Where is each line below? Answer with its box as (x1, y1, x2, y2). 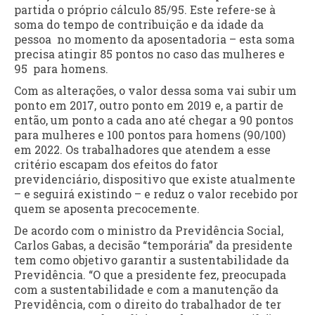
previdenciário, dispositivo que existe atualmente (14, 172, 295, 187)
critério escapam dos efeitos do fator (14, 157, 218, 172)
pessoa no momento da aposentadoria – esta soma (14, 32, 295, 47)
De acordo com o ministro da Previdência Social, (14, 223, 283, 238)
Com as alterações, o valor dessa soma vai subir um (14, 83, 297, 98)
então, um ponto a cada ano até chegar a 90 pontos (14, 112, 293, 128)
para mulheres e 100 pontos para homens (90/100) (14, 127, 285, 143)
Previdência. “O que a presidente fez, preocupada (14, 267, 286, 283)
